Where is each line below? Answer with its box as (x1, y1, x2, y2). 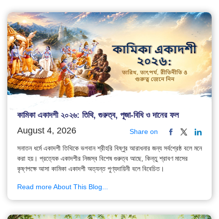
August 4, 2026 (17, 126, 76, 136)
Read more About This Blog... (17, 183, 108, 191)
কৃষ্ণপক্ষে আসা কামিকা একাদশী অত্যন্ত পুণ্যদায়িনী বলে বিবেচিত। (17, 165, 164, 173)
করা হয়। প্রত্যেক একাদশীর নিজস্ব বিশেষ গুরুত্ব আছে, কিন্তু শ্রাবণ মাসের (17, 154, 188, 163)
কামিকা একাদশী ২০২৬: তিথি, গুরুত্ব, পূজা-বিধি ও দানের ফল (17, 110, 179, 120)
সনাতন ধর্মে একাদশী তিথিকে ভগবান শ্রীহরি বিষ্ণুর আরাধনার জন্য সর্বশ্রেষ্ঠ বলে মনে (17, 144, 202, 153)
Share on (130, 128, 158, 136)
